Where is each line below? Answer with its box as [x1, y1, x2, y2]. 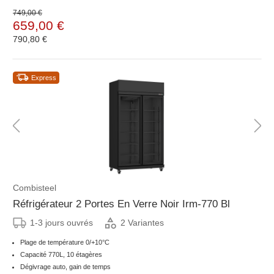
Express [31, 73, 56, 81]
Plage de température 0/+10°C [20, 238, 109, 246]
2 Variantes [120, 218, 164, 228]
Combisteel [13, 182, 56, 193]
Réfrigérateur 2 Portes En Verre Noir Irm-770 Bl [13, 198, 230, 210]
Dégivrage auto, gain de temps [20, 262, 111, 270]
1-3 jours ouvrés [30, 217, 93, 228]
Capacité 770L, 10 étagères [20, 250, 102, 258]
